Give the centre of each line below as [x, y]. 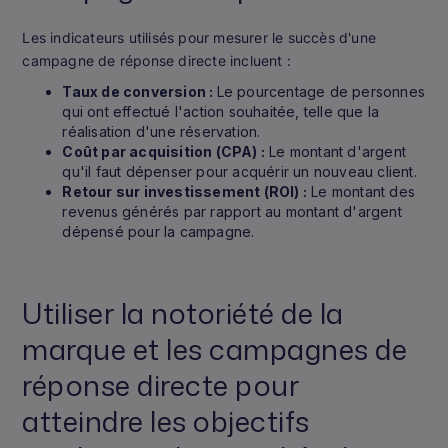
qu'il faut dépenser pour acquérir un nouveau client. [239, 171]
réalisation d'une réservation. [161, 131]
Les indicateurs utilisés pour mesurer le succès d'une [199, 37]
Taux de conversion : [139, 91]
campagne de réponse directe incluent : [156, 60]
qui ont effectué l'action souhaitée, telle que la [221, 111]
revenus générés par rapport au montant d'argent [232, 211]
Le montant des [361, 191]
